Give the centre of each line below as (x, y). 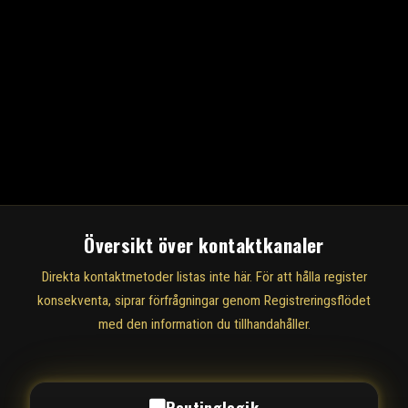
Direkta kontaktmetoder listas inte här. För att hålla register (204, 276)
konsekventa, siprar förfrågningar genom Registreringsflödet (204, 300)
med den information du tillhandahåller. (204, 324)
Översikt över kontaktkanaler (204, 245)
